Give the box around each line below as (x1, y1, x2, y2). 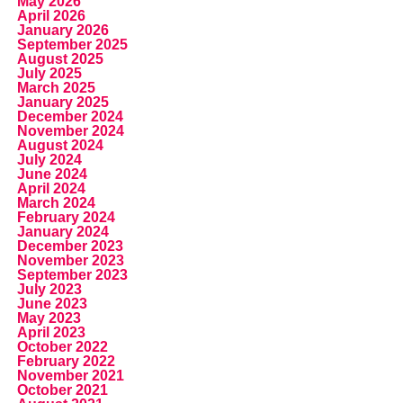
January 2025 (16, 94, 109, 111)
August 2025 (16, 51, 103, 67)
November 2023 (16, 253, 124, 269)
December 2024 (16, 109, 123, 125)
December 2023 (16, 238, 123, 255)
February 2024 (16, 210, 115, 226)
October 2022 (16, 339, 108, 355)
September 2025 (16, 37, 128, 53)
